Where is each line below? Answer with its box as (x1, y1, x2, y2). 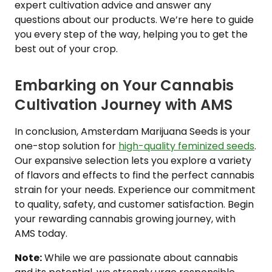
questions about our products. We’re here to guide (15, 13, 254, 27)
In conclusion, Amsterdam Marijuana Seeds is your (15, 124, 251, 138)
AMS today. (15, 226, 67, 240)
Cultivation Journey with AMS (15, 95, 233, 115)
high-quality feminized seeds (118, 139, 254, 153)
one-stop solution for (15, 139, 118, 153)
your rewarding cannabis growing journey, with (15, 212, 236, 226)
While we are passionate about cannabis (42, 251, 238, 265)
